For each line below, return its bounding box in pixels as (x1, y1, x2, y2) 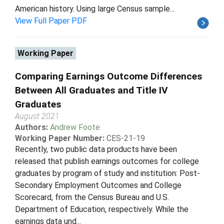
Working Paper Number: (15, 133, 104, 143)
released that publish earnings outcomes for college (15, 156, 199, 166)
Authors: (15, 122, 50, 132)
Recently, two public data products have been (15, 144, 177, 154)
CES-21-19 (106, 133, 145, 143)
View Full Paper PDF (15, 15, 87, 25)
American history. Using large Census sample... (15, 3, 174, 13)
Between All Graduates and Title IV (15, 84, 168, 96)
